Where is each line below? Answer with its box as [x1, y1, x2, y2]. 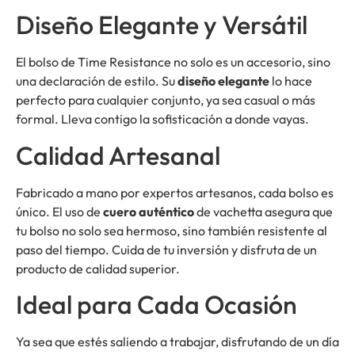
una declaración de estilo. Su [16, 73, 177, 90]
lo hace [269, 73, 312, 90]
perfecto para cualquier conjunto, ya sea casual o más [16, 92, 315, 109]
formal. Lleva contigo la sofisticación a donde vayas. [16, 111, 309, 128]
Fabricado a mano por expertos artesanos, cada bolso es [16, 184, 334, 200]
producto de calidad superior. [16, 260, 180, 277]
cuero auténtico [103, 203, 194, 219]
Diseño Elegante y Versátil [16, 9, 307, 41]
